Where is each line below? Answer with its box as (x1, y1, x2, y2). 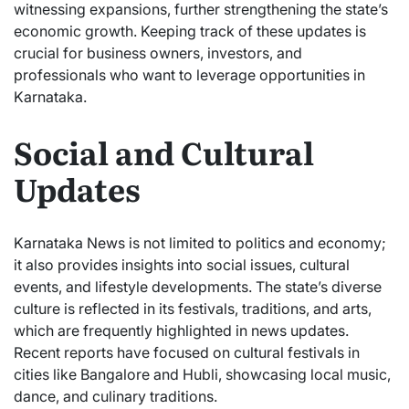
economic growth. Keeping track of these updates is (14, 21, 366, 40)
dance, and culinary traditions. (14, 387, 217, 406)
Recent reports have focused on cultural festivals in (14, 343, 360, 362)
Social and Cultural (14, 129, 314, 175)
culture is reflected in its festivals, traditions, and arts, (14, 299, 372, 319)
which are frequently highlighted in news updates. (14, 321, 349, 341)
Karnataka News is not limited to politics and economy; (14, 234, 386, 253)
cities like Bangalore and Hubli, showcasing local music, (14, 365, 391, 384)
